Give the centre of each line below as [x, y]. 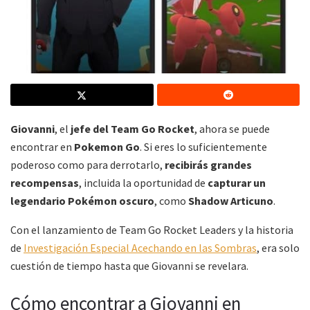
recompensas [45, 183]
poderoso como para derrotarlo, [88, 165]
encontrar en [42, 147]
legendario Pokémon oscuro [82, 201]
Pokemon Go [107, 147]
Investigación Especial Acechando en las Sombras [140, 248]
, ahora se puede [232, 129]
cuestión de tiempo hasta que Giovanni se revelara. [129, 266]
